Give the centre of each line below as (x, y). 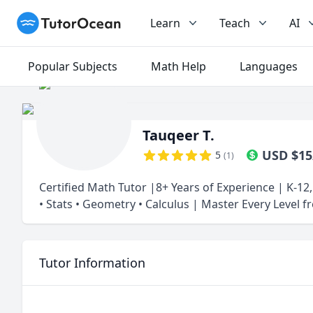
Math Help (179, 66)
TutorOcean (48, 20)
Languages (269, 66)
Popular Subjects (73, 66)
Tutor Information (92, 263)
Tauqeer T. (179, 135)
